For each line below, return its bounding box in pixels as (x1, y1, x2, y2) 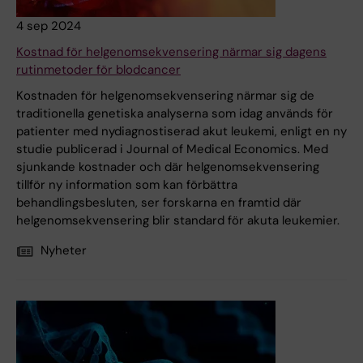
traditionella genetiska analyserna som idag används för (16, 105, 333, 122)
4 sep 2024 (16, 18, 81, 35)
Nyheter (41, 242, 87, 259)
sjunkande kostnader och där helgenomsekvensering (16, 159, 319, 176)
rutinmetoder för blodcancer (16, 62, 181, 79)
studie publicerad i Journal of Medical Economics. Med (16, 141, 328, 158)
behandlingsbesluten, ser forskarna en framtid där (16, 194, 301, 211)
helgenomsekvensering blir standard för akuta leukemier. (16, 212, 340, 229)
